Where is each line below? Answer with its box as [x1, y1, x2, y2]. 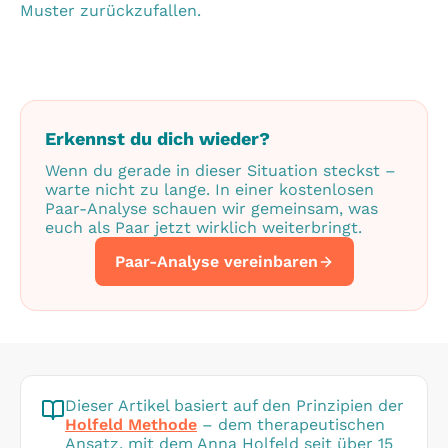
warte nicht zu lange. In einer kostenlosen [45, 180, 374, 199]
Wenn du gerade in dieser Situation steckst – [45, 161, 396, 180]
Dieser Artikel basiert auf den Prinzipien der [65, 396, 404, 415]
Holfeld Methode [65, 415, 197, 434]
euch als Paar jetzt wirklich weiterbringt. [45, 218, 362, 237]
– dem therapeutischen [202, 415, 385, 434]
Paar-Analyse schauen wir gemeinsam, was [45, 199, 378, 218]
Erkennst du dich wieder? [45, 128, 270, 149]
